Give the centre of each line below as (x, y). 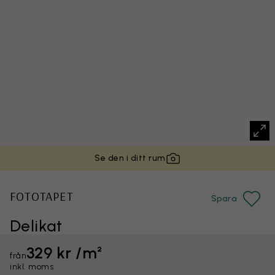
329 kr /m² (65, 253)
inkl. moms (32, 267)
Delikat (36, 226)
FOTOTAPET (41, 196)
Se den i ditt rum (130, 158)
